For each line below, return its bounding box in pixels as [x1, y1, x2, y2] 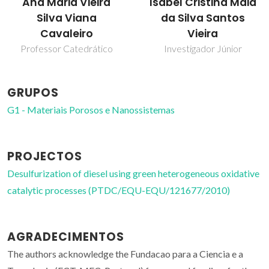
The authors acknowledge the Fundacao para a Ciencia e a [7, 248, 243, 260]
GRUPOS [7, 85, 59, 101]
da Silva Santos [160, 11, 245, 26]
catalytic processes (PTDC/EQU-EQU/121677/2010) [7, 184, 230, 196]
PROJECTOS [7, 148, 82, 165]
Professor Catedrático [20, 43, 113, 55]
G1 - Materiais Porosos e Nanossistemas [7, 104, 175, 116]
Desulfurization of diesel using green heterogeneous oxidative [7, 168, 259, 180]
